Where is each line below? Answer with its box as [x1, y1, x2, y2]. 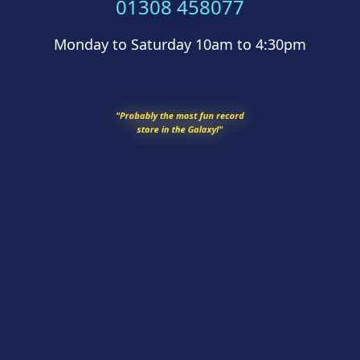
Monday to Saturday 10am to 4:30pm [54, 35, 306, 54]
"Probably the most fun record [80, 91, 280, 110]
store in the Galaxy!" [113, 112, 247, 131]
